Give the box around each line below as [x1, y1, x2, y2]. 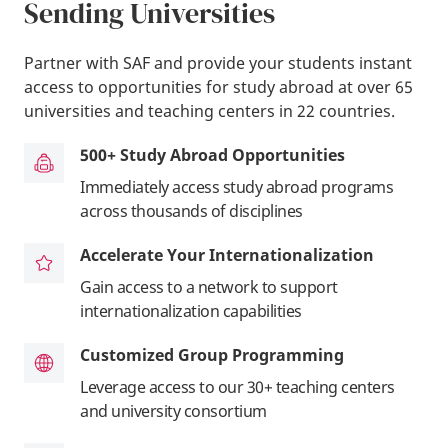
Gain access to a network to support [80, 275, 338, 298]
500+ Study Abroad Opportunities [80, 143, 345, 166]
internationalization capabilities [80, 299, 302, 322]
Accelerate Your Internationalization [80, 243, 374, 266]
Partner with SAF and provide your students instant [24, 51, 412, 74]
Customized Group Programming [80, 343, 344, 366]
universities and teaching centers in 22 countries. [24, 99, 395, 122]
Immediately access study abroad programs [80, 175, 393, 198]
